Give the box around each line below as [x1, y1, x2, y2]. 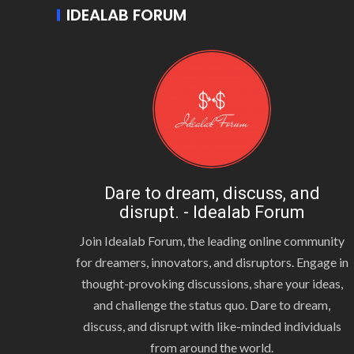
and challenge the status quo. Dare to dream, [93, 297, 330, 312]
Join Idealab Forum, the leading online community [79, 233, 345, 248]
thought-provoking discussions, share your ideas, [81, 276, 343, 291]
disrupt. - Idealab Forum [119, 202, 305, 222]
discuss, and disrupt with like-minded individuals [82, 318, 341, 333]
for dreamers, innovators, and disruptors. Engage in [75, 254, 348, 269]
